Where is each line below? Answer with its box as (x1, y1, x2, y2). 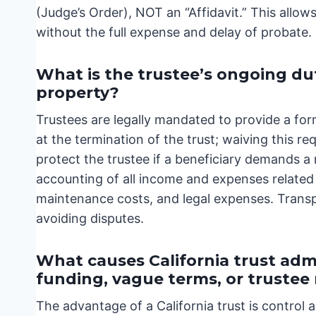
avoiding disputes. (36, 211, 144, 226)
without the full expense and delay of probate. (36, 25, 312, 40)
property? (36, 83, 119, 103)
